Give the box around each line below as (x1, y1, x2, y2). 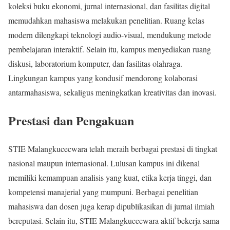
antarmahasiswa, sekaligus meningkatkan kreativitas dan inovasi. (8, 87, 217, 98)
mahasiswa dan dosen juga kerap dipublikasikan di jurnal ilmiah (8, 201, 215, 212)
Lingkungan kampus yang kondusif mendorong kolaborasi (8, 72, 198, 84)
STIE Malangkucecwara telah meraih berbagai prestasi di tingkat (8, 143, 217, 155)
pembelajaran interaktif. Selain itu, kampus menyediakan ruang (8, 44, 211, 55)
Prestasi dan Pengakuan (8, 111, 134, 130)
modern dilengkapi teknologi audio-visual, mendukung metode (8, 29, 211, 41)
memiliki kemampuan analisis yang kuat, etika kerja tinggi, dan (8, 172, 212, 183)
